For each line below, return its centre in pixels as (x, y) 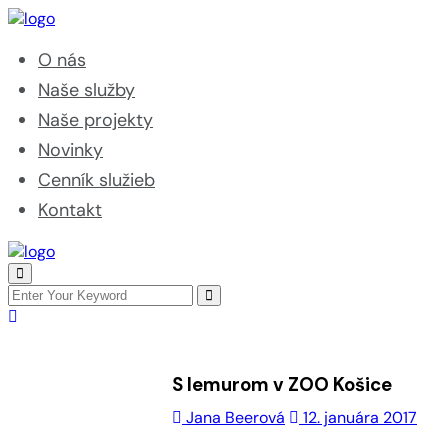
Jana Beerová (233, 417)
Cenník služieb (96, 180)
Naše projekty (95, 120)
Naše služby (86, 90)
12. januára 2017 (358, 417)
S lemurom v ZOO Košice (282, 384)
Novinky (70, 150)
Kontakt (70, 210)
